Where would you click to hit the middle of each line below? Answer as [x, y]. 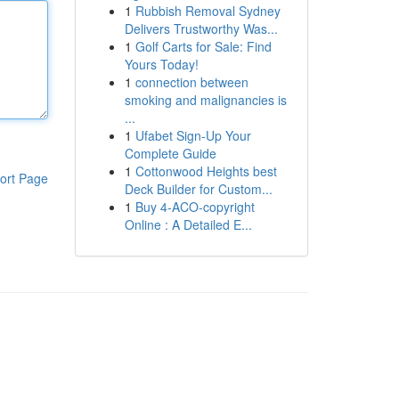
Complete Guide [170, 153]
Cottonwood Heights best [206, 171]
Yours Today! [161, 64]
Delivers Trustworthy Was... [201, 28]
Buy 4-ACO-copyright [195, 207]
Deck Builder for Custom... [198, 189]
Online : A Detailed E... [188, 224]
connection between [191, 82]
